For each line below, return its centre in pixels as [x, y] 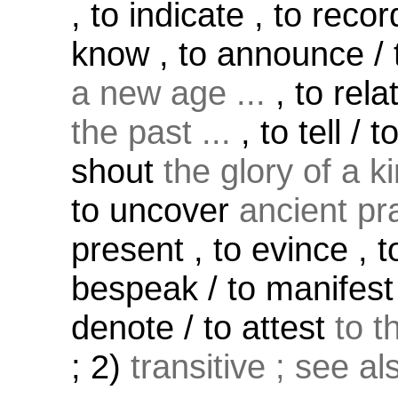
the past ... [151, 132]
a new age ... [168, 93]
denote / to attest [203, 327]
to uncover [155, 210]
